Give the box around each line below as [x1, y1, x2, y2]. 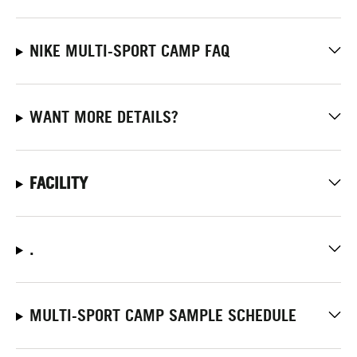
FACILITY [29, 173, 88, 193]
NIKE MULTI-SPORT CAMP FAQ [29, 41, 229, 61]
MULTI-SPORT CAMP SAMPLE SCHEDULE [29, 305, 296, 325]
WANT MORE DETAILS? [29, 107, 178, 127]
